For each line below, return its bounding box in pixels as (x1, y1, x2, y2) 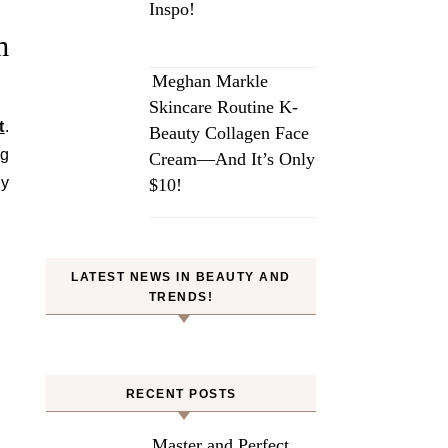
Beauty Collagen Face (149, 123, 309, 143)
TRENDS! (148, 290, 214, 304)
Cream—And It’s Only (149, 149, 315, 169)
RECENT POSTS (125, 387, 237, 401)
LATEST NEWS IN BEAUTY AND (71, 270, 291, 284)
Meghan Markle (152, 71, 268, 91)
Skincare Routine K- (149, 97, 298, 117)
